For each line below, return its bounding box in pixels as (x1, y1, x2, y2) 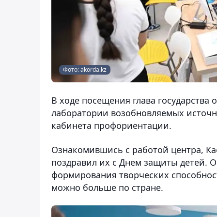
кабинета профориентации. (51, 120, 171, 132)
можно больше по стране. (51, 182, 163, 194)
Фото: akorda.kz (63, 65, 107, 74)
